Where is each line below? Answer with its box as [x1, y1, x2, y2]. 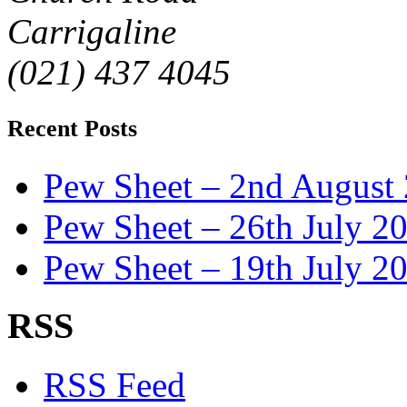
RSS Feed [44, 365, 185, 405]
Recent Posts [7, 114, 137, 142]
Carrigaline [7, 11, 176, 51]
